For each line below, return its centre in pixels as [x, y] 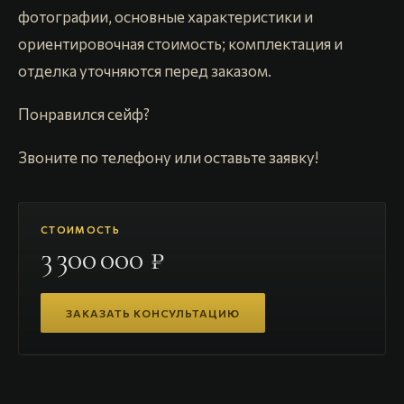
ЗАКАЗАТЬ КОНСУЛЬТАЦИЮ [153, 313]
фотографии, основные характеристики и [165, 17]
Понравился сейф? [84, 114]
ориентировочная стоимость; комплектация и [180, 44]
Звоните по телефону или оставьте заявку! [168, 157]
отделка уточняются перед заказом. [145, 71]
